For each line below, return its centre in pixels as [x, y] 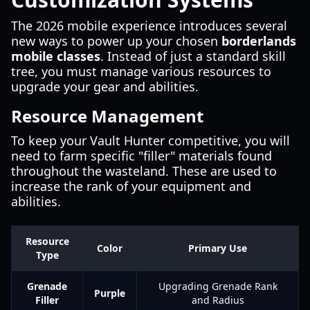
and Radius [218, 300]
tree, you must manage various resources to [141, 71]
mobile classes [56, 56]
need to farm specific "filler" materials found [142, 156]
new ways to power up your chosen [116, 41]
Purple [110, 293]
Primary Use [218, 248]
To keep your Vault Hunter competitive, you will [151, 140]
